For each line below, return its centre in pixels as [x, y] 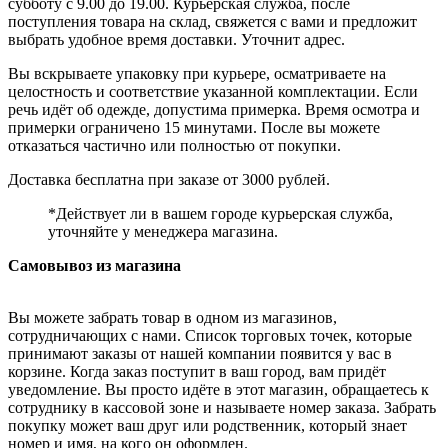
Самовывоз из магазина [94, 266]
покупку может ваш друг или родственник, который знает [207, 426]
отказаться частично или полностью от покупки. [174, 146]
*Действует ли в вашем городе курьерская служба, [220, 214]
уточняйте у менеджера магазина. [163, 232]
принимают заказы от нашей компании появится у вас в [200, 354]
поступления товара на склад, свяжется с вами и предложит [212, 22]
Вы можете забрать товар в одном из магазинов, [172, 318]
